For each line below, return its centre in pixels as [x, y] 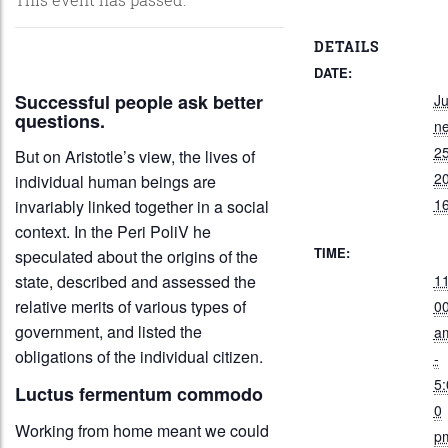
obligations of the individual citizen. [139, 357]
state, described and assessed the [135, 282]
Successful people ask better [139, 101]
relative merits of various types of [130, 307]
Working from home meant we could [142, 430]
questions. [60, 120]
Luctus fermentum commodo [139, 394]
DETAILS [346, 46]
